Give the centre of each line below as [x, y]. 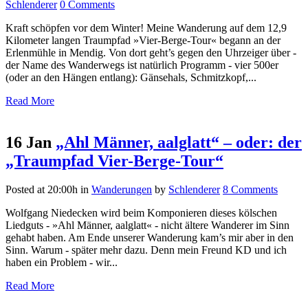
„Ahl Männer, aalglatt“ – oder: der [179, 142]
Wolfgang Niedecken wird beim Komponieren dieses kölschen [141, 213]
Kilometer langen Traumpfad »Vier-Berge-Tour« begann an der [143, 40]
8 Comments [250, 190]
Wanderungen [122, 190]
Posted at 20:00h [42, 190]
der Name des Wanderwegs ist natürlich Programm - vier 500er [142, 65]
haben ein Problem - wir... [62, 263]
